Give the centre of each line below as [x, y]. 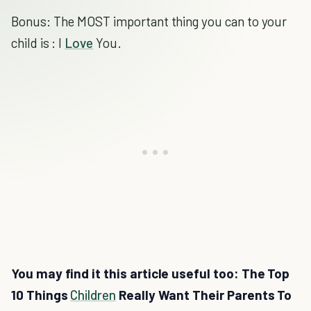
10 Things [41, 295]
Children [93, 295]
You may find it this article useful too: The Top [151, 273]
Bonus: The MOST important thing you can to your [149, 21]
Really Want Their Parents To [204, 295]
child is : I [38, 43]
